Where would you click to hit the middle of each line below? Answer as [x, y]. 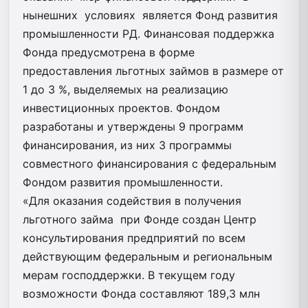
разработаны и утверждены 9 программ [133, 126]
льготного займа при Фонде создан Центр [140, 219]
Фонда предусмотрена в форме [109, 52]
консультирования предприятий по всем [134, 238]
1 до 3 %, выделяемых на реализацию [125, 89]
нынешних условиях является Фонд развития [150, 15]
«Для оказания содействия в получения [132, 200]
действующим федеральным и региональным [147, 256]
